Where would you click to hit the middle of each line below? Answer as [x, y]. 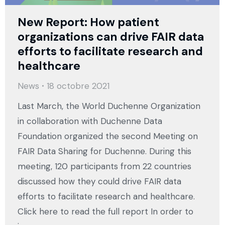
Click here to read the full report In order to [105, 212]
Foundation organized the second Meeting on [108, 136]
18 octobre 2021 [78, 86]
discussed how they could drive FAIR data [99, 182]
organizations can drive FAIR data [111, 37]
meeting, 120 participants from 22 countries [104, 166]
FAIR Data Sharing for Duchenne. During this [104, 151]
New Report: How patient [88, 22]
